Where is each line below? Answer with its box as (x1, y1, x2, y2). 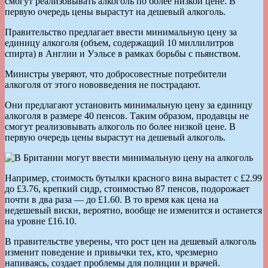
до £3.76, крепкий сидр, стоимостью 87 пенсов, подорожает (5, 183, 249, 194)
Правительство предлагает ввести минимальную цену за (5, 26, 237, 37)
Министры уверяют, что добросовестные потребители (5, 68, 227, 79)
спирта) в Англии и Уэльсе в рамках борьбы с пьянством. (5, 48, 240, 59)
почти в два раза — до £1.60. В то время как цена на (5, 194, 218, 205)
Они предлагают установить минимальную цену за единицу (5, 99, 252, 110)
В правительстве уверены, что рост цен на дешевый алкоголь (5, 236, 256, 246)
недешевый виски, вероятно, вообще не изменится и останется (5, 205, 262, 215)
